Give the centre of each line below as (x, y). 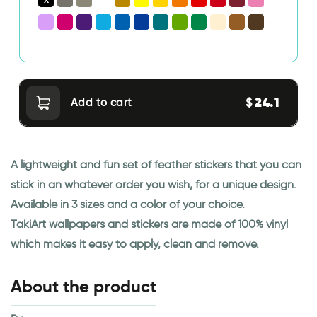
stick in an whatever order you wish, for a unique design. (154, 185)
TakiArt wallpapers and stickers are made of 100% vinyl (149, 224)
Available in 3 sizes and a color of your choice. (128, 204)
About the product (83, 287)
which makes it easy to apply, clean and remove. (135, 244)
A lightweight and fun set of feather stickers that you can (156, 165)
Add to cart (102, 103)
